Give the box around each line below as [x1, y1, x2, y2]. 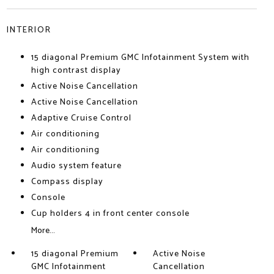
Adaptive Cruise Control [31, 111, 131, 125]
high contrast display [31, 64, 121, 78]
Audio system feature [31, 159, 122, 173]
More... [31, 224, 55, 238]
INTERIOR [6, 23, 51, 37]
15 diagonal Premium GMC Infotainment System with [31, 51, 250, 65]
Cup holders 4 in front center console [31, 207, 190, 221]
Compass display [31, 175, 103, 189]
